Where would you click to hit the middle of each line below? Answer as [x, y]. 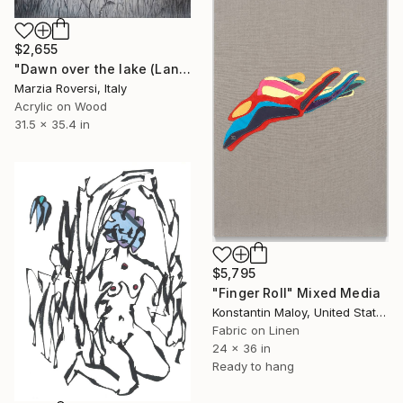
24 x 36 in [242, 349]
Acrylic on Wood [61, 107]
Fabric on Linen [256, 331]
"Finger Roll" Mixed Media [296, 293]
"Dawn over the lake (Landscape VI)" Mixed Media [184, 69]
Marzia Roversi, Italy [71, 89]
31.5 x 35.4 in [52, 125]
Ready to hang [253, 367]
